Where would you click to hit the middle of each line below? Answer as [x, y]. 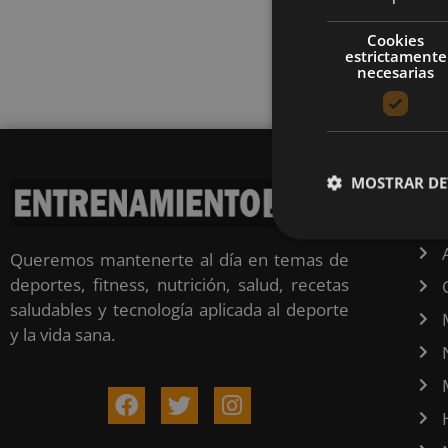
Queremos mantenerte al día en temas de [180, 259]
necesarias [396, 71]
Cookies [396, 39]
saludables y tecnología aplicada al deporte [180, 309]
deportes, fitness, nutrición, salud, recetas [180, 284]
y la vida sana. [62, 334]
